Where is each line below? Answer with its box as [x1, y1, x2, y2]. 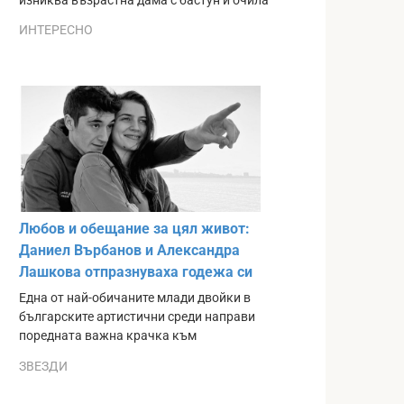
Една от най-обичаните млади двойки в [19, 290, 251, 307]
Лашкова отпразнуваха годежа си [19, 263, 252, 281]
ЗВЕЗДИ [19, 358, 68, 373]
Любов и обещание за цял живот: [19, 220, 250, 238]
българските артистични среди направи [19, 309, 255, 326]
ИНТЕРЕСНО [19, 23, 93, 38]
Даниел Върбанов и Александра [19, 242, 240, 260]
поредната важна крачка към [19, 328, 197, 344]
